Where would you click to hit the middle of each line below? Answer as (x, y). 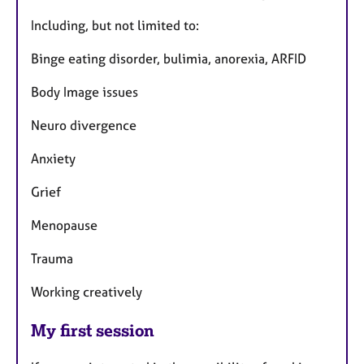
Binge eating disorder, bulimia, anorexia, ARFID (169, 58)
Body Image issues (84, 91)
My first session (93, 330)
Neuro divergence (84, 125)
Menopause (64, 225)
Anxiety (53, 158)
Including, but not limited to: (115, 25)
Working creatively (87, 291)
